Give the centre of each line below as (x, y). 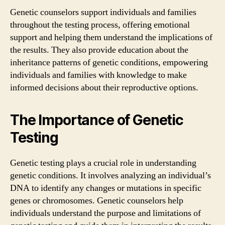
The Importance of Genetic (97, 120)
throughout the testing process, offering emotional (100, 25)
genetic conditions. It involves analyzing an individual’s (110, 175)
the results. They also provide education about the (99, 50)
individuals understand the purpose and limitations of (105, 213)
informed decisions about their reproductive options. (104, 87)
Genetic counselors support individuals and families (103, 12)
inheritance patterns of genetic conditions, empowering (109, 62)
